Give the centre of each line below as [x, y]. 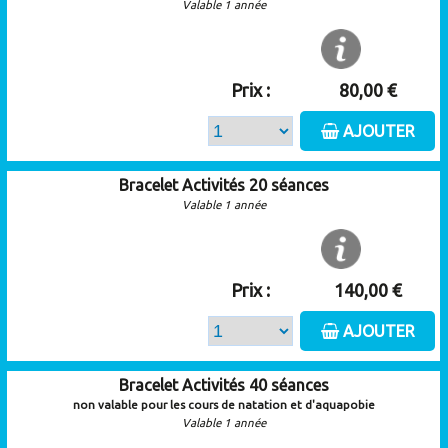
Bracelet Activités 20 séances [223, 185]
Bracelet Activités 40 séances [223, 385]
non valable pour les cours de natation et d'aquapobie [223, 404]
